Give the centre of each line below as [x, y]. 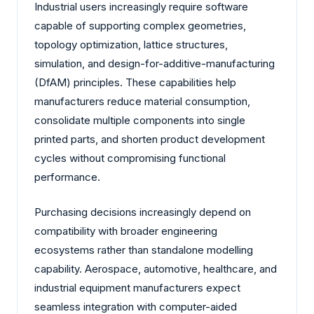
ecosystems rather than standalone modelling [144, 250]
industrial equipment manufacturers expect [137, 287]
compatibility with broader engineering [126, 231]
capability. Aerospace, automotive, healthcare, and [156, 268]
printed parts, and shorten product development [150, 139]
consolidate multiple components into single [140, 121]
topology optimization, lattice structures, [131, 45]
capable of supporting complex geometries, [140, 26]
